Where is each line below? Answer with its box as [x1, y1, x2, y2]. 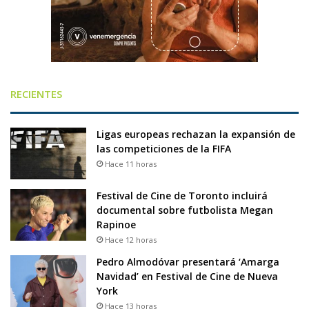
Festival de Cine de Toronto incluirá [97, 189, 268, 203]
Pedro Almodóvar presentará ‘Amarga [97, 255, 279, 269]
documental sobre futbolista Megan [97, 203, 273, 217]
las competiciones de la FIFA [97, 142, 231, 156]
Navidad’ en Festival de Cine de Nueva [97, 270, 278, 283]
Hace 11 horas [105, 159, 157, 170]
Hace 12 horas [105, 235, 157, 246]
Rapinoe [97, 218, 139, 232]
